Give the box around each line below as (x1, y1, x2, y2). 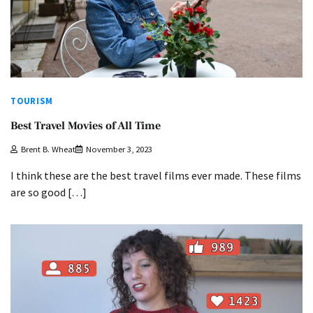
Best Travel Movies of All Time (10, 118, 161, 133)
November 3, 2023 (86, 144, 152, 155)
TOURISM (10, 95, 53, 106)
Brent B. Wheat (21, 144, 75, 155)
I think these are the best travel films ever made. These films (10, 168, 301, 183)
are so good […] (10, 185, 87, 200)
